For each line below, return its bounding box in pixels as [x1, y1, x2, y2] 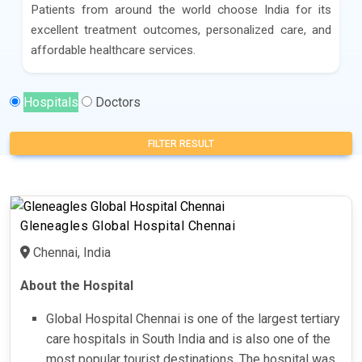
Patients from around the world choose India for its [31, 2, 331, 18]
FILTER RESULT [148, 138, 214, 150]
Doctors [95, 95, 141, 111]
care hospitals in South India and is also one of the [46, 331, 330, 347]
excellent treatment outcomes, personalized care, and [31, 23, 331, 38]
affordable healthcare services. [31, 43, 196, 58]
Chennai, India [30, 245, 111, 261]
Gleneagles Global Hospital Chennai [20, 218, 235, 234]
